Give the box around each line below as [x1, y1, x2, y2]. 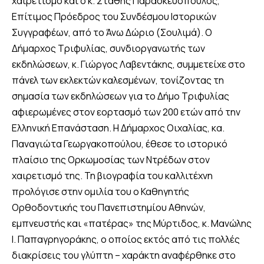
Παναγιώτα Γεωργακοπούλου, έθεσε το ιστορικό [12, 137, 227, 151]
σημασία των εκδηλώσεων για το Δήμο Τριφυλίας [12, 90, 229, 103]
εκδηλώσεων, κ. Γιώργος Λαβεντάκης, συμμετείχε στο [12, 58, 245, 71]
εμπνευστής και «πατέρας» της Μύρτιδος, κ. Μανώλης [12, 217, 252, 230]
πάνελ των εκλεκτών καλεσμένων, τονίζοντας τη [12, 74, 224, 87]
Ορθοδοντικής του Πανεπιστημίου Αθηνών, [12, 201, 206, 214]
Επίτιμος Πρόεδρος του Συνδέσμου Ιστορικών [12, 10, 216, 24]
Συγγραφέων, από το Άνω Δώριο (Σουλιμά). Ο [12, 26, 212, 39]
